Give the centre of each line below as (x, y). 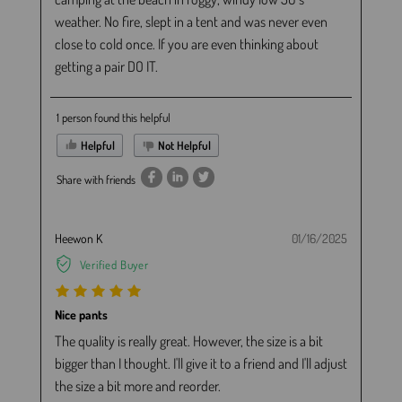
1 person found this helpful (113, 117)
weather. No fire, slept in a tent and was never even (191, 21)
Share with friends (96, 179)
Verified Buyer (114, 264)
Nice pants (81, 315)
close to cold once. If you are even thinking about (186, 44)
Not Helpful (183, 145)
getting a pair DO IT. (106, 66)
